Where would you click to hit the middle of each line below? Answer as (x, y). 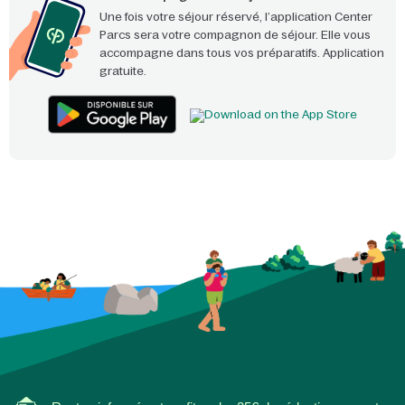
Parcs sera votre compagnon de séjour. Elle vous (235, 35)
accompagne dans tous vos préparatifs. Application (242, 53)
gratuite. (123, 71)
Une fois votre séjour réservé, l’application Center (236, 17)
